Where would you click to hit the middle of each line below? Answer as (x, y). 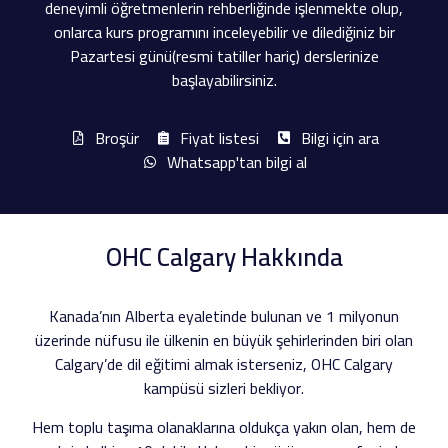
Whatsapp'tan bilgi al (236, 162)
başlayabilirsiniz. (224, 79)
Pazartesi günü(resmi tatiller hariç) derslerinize (224, 55)
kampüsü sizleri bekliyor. (224, 388)
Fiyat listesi (220, 138)
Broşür (116, 138)
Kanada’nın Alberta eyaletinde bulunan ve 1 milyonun (224, 316)
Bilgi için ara (339, 138)
